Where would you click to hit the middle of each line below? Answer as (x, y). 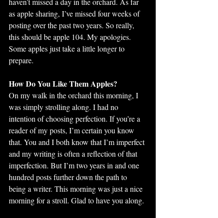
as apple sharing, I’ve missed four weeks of (75, 13)
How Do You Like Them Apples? (63, 83)
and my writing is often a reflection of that (74, 154)
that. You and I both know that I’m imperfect (78, 142)
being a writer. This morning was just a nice (77, 189)
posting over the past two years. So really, (73, 25)
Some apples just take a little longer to (68, 48)
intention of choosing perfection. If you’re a (75, 118)
